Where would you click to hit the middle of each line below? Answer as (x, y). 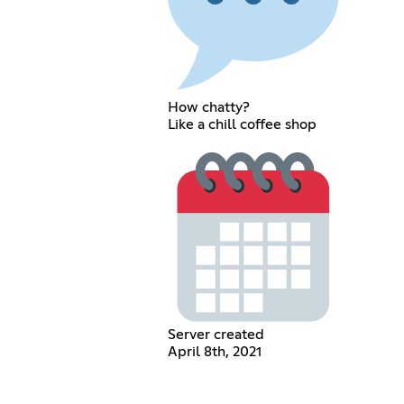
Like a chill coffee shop (243, 125)
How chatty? (209, 108)
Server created (216, 335)
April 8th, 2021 (215, 352)
